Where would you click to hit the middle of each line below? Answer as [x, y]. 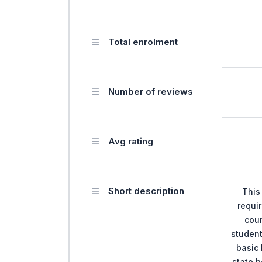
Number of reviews [151, 91]
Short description [146, 191]
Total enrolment [143, 42]
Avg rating [131, 141]
